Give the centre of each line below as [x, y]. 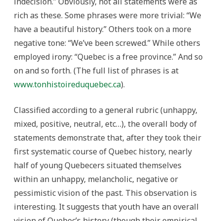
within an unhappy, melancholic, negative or [96, 179]
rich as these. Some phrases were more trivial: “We [108, 15]
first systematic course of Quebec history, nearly [103, 151]
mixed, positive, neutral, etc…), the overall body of [105, 124]
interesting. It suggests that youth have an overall [106, 207]
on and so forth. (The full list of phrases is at [96, 71]
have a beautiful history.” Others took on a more [103, 29]
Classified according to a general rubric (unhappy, [106, 110]
